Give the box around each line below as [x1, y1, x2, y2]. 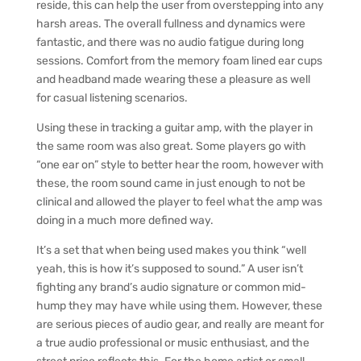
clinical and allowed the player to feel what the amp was [35, 195, 322, 209]
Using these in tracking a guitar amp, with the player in [35, 121, 313, 135]
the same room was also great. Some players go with [35, 139, 306, 153]
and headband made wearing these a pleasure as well [35, 73, 310, 86]
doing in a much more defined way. [35, 214, 214, 227]
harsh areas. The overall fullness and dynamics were [35, 17, 305, 31]
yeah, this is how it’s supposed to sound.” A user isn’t [35, 262, 303, 276]
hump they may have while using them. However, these [35, 299, 322, 313]
